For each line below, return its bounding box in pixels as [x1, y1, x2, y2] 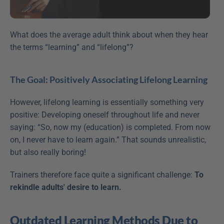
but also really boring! [10, 147, 86, 157]
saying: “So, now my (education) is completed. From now [10, 122, 210, 132]
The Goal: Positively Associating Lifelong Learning [10, 73, 207, 85]
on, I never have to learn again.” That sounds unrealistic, [10, 134, 206, 144]
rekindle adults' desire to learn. [10, 182, 121, 192]
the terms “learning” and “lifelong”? [10, 42, 133, 52]
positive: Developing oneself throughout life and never [10, 109, 199, 119]
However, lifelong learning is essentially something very [10, 97, 204, 107]
